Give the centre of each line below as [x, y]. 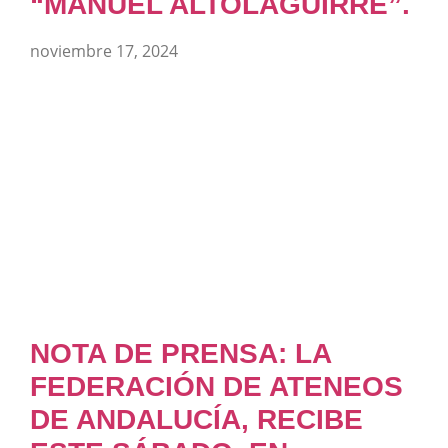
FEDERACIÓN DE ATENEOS [216, 386]
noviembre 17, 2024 [104, 50]
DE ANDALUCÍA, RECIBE [196, 419]
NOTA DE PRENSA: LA [180, 353]
